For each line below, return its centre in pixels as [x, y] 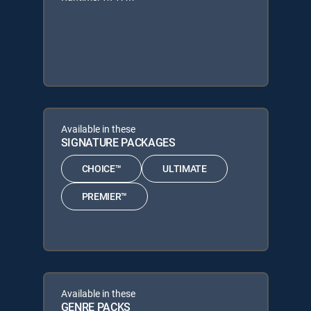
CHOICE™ [101, 169]
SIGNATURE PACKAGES [118, 142]
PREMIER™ [104, 196]
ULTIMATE [185, 169]
